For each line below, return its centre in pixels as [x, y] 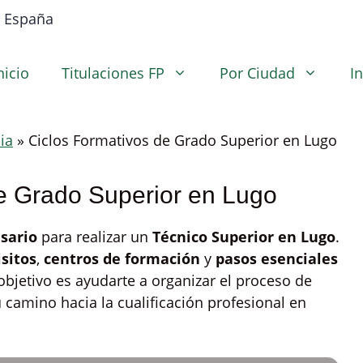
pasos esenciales [277, 258]
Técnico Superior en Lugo [244, 237]
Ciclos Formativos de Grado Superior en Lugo [183, 140]
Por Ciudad [257, 73]
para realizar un [95, 237]
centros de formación [122, 258]
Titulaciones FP [113, 73]
